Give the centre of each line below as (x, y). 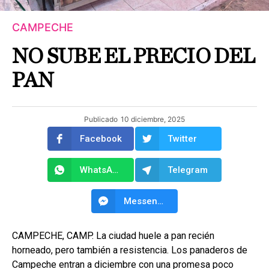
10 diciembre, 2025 (153, 119)
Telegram (188, 170)
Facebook (101, 139)
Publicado (101, 119)
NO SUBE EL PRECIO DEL (133, 56)
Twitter (182, 139)
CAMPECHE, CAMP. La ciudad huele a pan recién (113, 236)
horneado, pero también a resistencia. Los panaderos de (130, 250)
